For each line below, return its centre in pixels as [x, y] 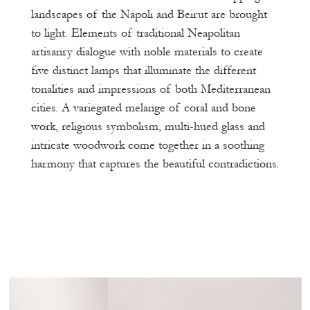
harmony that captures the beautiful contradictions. [155, 164]
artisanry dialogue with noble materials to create [147, 52]
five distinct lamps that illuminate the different [144, 71]
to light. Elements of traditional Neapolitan [136, 33]
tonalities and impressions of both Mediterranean [151, 89]
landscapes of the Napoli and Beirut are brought [149, 15]
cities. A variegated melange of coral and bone [144, 108]
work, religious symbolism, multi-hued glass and [148, 127]
